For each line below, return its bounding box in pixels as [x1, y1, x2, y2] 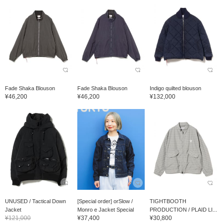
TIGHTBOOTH [149, 198, 186, 205]
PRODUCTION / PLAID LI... [149, 207, 217, 213]
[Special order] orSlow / [77, 198, 133, 205]
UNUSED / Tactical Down [5, 198, 66, 205]
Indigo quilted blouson [149, 85, 201, 92]
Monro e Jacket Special [77, 207, 134, 213]
